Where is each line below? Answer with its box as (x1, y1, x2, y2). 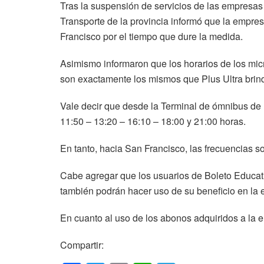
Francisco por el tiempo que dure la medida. (60, 29, 243, 43)
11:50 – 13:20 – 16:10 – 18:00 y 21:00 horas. (60, 114, 246, 128)
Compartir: (60, 237, 104, 252)
